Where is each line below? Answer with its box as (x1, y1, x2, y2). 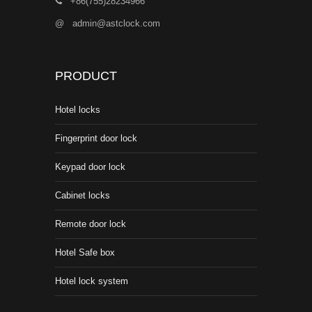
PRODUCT (55, 69, 117, 83)
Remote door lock (55, 219, 126, 229)
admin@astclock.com (72, 18, 160, 29)
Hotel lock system (55, 276, 128, 286)
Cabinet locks (55, 190, 110, 201)
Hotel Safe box (55, 247, 115, 258)
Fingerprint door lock (55, 133, 137, 143)
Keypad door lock (55, 162, 125, 172)
